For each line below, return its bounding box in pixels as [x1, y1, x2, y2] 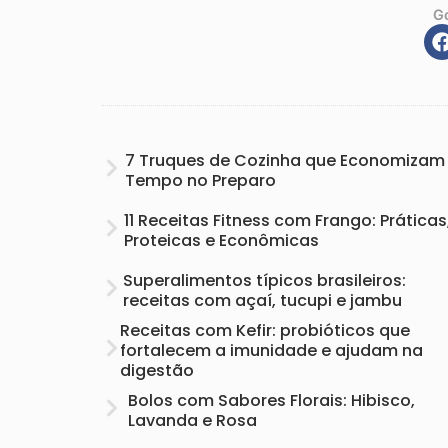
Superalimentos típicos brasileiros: [122, 269, 406, 293]
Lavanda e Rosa [127, 409, 257, 433]
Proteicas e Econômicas [123, 229, 319, 253]
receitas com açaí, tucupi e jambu [122, 289, 402, 313]
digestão [120, 359, 195, 383]
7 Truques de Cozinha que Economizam [125, 149, 446, 173]
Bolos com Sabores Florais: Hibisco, [127, 389, 415, 413]
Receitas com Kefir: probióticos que [120, 319, 411, 343]
